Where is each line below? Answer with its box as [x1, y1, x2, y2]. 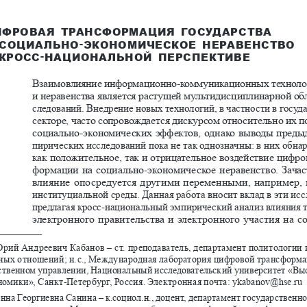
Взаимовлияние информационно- [32, 76, 183, 88]
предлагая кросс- [32, 199, 108, 212]
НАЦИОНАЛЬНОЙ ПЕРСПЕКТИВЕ [44, 49, 251, 61]
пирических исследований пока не [32, 138, 184, 150]
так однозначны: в [183, 138, 264, 150]
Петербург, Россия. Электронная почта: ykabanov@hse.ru [66, 275, 303, 286]
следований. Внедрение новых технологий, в [32, 101, 227, 113]
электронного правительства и [32, 212, 177, 224]
